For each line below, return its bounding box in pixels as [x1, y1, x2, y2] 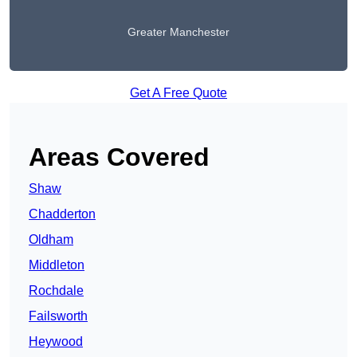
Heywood [29, 335, 83, 349]
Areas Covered [29, 143, 210, 172]
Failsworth [29, 309, 88, 324]
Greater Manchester [127, 25, 229, 39]
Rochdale [29, 284, 84, 298]
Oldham [29, 233, 73, 247]
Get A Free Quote [130, 86, 227, 100]
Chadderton [29, 207, 96, 222]
